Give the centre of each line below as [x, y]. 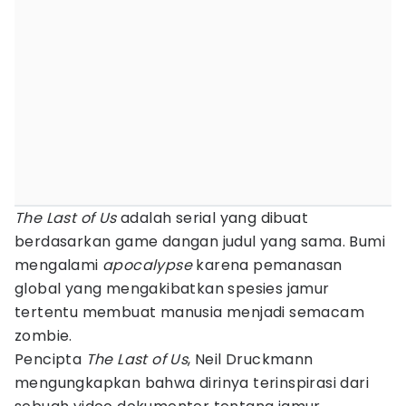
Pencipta [50, 359]
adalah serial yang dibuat [213, 218]
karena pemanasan [267, 265]
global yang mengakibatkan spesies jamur [172, 289]
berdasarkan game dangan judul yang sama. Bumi [200, 242]
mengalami [59, 265]
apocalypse [148, 265]
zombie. [43, 336]
